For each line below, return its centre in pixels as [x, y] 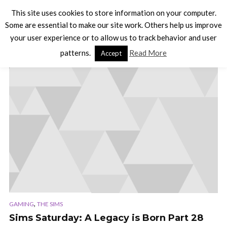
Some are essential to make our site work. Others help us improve [113, 25]
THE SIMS [50, 204]
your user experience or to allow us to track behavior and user [113, 37]
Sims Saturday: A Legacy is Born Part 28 [106, 218]
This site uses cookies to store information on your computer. [113, 13]
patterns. [76, 52]
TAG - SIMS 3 [37, 43]
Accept [111, 53]
